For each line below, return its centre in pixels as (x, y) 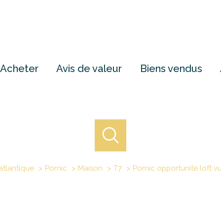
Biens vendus (171, 68)
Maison (90, 168)
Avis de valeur (89, 68)
